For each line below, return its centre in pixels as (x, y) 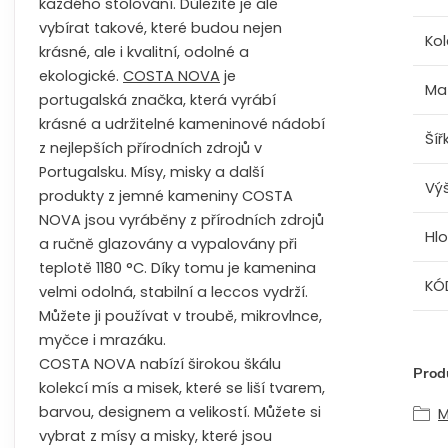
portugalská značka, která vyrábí (157, 100)
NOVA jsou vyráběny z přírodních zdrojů (181, 220)
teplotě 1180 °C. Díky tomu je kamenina (177, 268)
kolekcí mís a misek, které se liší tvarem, (182, 388)
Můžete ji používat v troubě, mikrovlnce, (180, 316)
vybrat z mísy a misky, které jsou (155, 436)
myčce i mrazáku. (102, 340)
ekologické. (81, 76)
